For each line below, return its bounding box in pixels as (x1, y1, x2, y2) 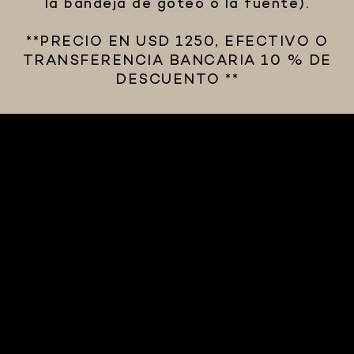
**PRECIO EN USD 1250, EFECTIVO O (26, 32, 328, 53)
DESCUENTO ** (115, 70, 239, 91)
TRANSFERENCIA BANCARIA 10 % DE (22, 51, 332, 72)
